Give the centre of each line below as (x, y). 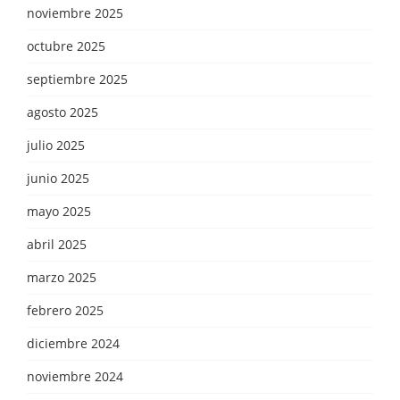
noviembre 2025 (75, 12)
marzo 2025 (62, 277)
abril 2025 (57, 244)
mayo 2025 (59, 211)
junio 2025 (58, 178)
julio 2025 (56, 145)
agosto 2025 (62, 112)
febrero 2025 (65, 310)
